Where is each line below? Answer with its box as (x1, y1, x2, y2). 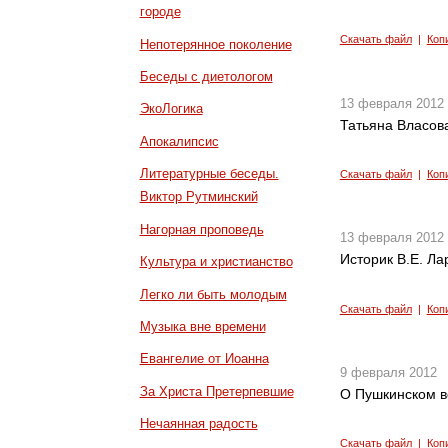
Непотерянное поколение (139, 36, 292, 52)
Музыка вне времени (139, 318, 266, 334)
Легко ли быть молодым (139, 286, 287, 302)
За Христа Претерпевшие (139, 383, 294, 399)
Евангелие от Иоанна (139, 351, 269, 367)
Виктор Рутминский (139, 189, 258, 205)
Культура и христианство (139, 254, 293, 270)
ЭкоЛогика (139, 101, 203, 117)
